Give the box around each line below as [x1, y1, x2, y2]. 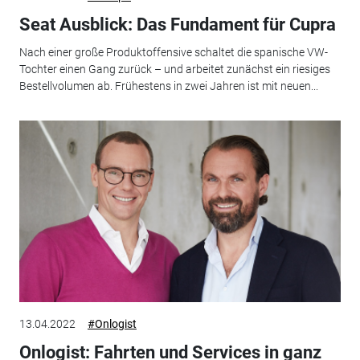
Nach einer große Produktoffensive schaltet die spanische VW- [18, 45, 328, 59]
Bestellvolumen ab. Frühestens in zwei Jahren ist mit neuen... [18, 79, 318, 92]
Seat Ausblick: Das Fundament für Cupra [18, 14, 336, 35]
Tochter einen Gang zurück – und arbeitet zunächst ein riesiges [18, 62, 330, 76]
